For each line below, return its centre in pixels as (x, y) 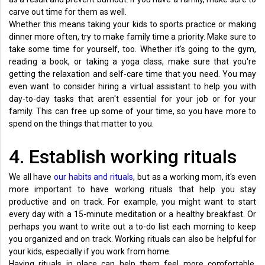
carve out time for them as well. (69, 12)
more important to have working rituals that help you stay (132, 189)
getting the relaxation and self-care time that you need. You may (132, 74)
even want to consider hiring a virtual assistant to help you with (132, 86)
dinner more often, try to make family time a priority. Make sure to (132, 36)
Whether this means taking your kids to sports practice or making (132, 24)
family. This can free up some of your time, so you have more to (132, 111)
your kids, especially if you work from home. (91, 251)
